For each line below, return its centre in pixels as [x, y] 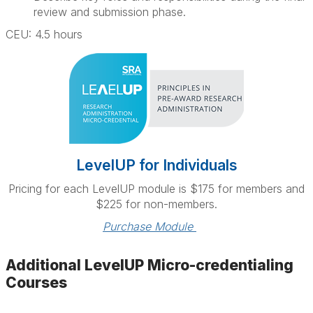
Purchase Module [150, 226]
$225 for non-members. [156, 204]
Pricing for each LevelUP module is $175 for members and [156, 189]
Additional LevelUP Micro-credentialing [150, 265]
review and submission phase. [110, 12]
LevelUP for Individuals [156, 165]
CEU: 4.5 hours [44, 34]
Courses [36, 283]
